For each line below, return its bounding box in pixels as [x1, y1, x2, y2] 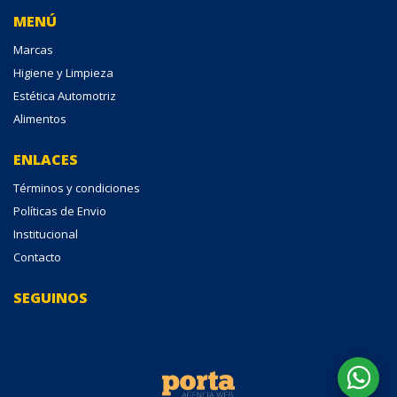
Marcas [13, 41, 53, 58]
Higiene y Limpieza [13, 64, 113, 81]
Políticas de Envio [13, 202, 106, 219]
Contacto [13, 248, 61, 265]
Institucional [13, 225, 78, 242]
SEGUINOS [13, 287, 88, 307]
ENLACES [13, 149, 78, 169]
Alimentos [13, 110, 66, 127]
